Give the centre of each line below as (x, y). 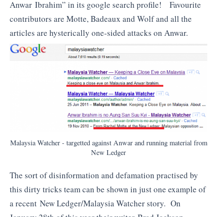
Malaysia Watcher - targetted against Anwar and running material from (108, 142)
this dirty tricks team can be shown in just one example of (108, 189)
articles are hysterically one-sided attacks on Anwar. (99, 32)
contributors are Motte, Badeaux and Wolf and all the (101, 18)
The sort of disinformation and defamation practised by (104, 175)
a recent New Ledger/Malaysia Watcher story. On (95, 203)
